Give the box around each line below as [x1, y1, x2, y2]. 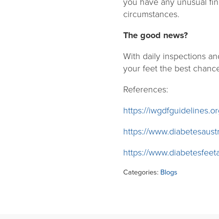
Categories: [123, 168, 160, 176]
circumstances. [123, 8, 182, 20]
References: [123, 84, 171, 95]
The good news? [123, 29, 190, 41]
